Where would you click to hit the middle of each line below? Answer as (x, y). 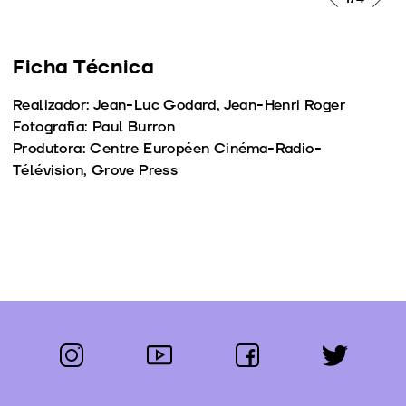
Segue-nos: (242, 365)
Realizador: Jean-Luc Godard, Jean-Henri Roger (179, 106)
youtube (172, 351)
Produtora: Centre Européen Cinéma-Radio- (167, 149)
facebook (263, 351)
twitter (343, 351)
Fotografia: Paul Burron (94, 127)
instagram (91, 351)
